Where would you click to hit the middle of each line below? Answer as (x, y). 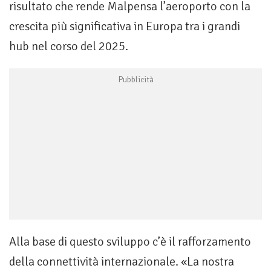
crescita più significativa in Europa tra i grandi (125, 27)
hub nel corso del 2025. (69, 47)
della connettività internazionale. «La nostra (122, 262)
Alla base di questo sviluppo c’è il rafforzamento (130, 242)
